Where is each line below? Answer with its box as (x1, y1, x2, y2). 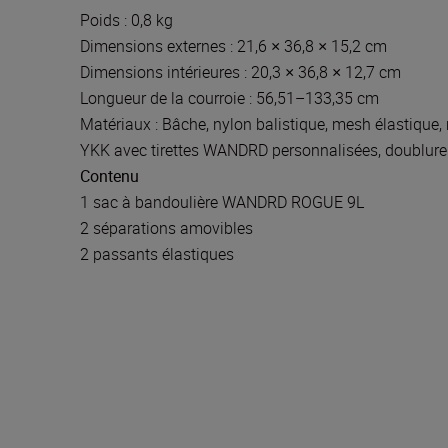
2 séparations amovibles (80, 217, 253, 239)
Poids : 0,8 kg (80, 9, 173, 31)
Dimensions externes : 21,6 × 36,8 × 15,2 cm (80, 35, 387, 57)
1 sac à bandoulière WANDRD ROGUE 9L (80, 191, 364, 213)
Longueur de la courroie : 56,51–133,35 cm (80, 87, 379, 109)
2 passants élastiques (80, 243, 234, 265)
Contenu (80, 165, 139, 187)
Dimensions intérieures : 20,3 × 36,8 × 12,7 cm (80, 61, 401, 83)
